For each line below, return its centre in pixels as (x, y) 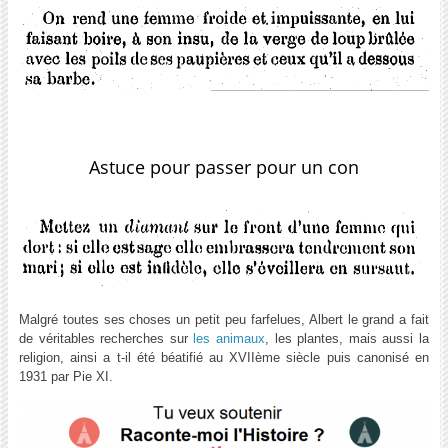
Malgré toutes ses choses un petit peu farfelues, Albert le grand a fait (224, 319)
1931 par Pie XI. (65, 376)
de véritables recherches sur (106, 338)
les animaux (229, 338)
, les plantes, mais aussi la (347, 338)
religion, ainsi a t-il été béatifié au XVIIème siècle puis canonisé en (224, 357)
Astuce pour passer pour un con (224, 167)
